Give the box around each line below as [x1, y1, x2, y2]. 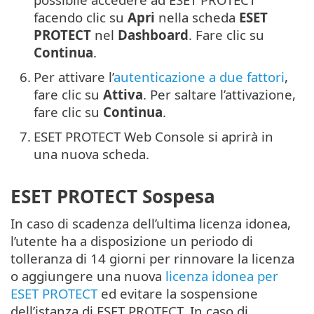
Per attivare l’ [34, 67, 114, 86]
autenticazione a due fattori [114, 67, 285, 86]
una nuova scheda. [34, 144, 149, 163]
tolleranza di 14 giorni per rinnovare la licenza [11, 250, 294, 268]
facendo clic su [34, 8, 128, 26]
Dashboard [118, 25, 189, 43]
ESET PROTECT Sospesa [11, 184, 215, 210]
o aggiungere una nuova [11, 267, 165, 285]
